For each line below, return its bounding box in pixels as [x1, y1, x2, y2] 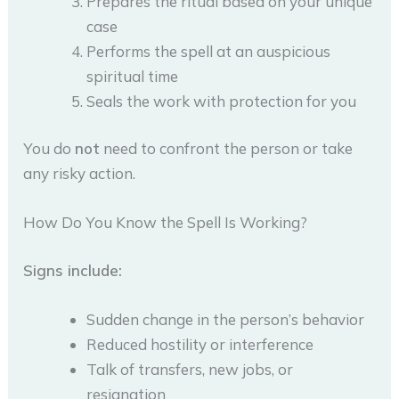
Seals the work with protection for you [86, 91, 357, 110]
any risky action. [23, 164, 136, 183]
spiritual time [86, 66, 179, 85]
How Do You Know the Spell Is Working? [23, 213, 308, 232]
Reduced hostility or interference [86, 334, 314, 354]
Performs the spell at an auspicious [86, 41, 331, 61]
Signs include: [23, 260, 123, 280]
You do [23, 139, 76, 158]
